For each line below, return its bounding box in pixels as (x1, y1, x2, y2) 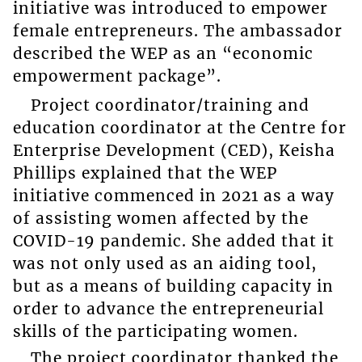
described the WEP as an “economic (12, 43, 314, 63)
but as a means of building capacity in (12, 276, 334, 297)
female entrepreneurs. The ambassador (12, 20, 343, 40)
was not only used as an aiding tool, (12, 254, 317, 274)
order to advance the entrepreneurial (12, 299, 324, 319)
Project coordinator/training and (30, 95, 309, 116)
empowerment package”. (12, 65, 221, 86)
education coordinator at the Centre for (12, 118, 347, 138)
